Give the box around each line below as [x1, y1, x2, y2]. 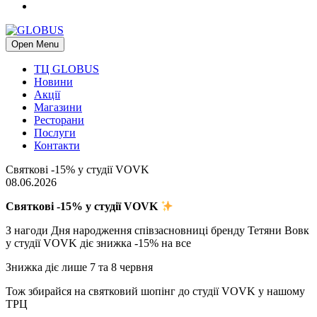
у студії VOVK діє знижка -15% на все [6, 237, 194, 250]
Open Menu [11, 39, 59, 50]
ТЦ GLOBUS [34, 63, 99, 75]
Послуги [34, 127, 76, 139]
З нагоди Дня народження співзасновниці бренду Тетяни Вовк [6, 224, 309, 237]
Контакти [34, 139, 80, 151]
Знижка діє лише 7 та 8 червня [6, 261, 156, 274]
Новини [34, 76, 73, 88]
